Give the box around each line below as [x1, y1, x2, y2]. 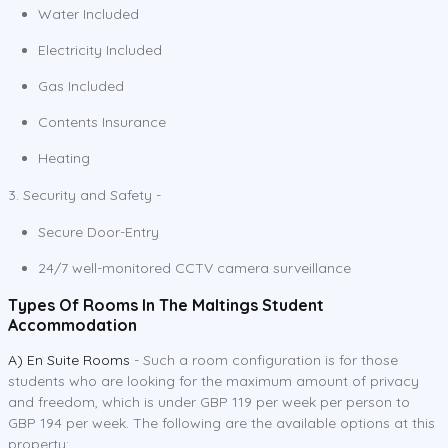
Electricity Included [38, 40, 162, 59]
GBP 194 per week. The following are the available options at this [8, 413, 435, 432]
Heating [38, 148, 90, 167]
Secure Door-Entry [38, 222, 159, 241]
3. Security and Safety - [8, 185, 161, 204]
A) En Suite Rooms [8, 350, 130, 369]
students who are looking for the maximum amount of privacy [8, 371, 419, 390]
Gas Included [38, 76, 124, 95]
